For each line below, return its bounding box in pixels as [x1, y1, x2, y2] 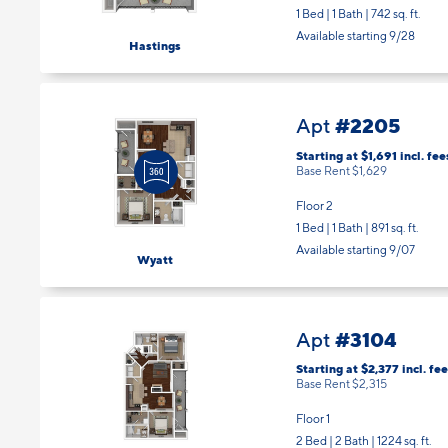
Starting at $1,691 [296, 133, 400, 149]
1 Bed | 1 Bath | [296, 205, 371, 221]
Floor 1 [296, 397, 330, 413]
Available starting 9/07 [296, 227, 415, 243]
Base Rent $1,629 [296, 148, 387, 164]
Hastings [129, 24, 181, 40]
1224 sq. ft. [377, 419, 432, 435]
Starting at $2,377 [296, 347, 402, 363]
